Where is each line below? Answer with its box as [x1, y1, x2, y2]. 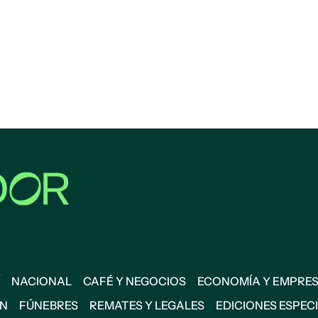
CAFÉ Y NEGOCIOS [83, 274, 186, 288]
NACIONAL [11, 274, 72, 288]
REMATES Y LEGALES [89, 298, 204, 312]
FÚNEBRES [19, 298, 78, 312]
